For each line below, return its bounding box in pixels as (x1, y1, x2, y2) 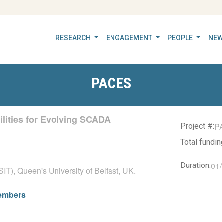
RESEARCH (55, 34, 93, 42)
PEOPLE (167, 34, 195, 42)
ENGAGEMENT (106, 34, 154, 42)
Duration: (180, 161, 211, 170)
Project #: (180, 121, 214, 131)
